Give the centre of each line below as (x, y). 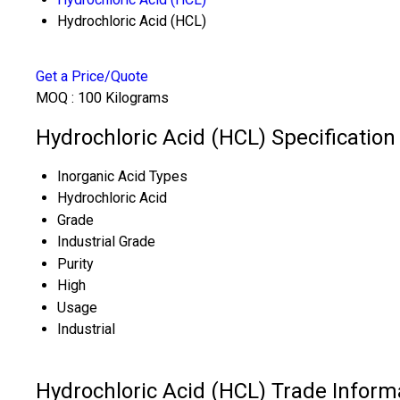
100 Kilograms (123, 98)
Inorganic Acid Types (122, 176)
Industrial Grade (106, 241)
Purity (75, 263)
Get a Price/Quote (92, 76)
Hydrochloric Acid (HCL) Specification (216, 137)
